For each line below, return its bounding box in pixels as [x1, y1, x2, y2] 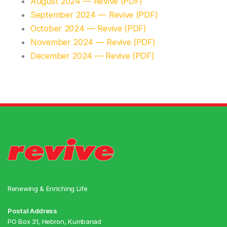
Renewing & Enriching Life [8, 184, 88, 193]
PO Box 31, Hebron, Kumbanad [8, 217, 101, 226]
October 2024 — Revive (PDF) [30, 23, 146, 34]
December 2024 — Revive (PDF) [30, 51, 155, 61]
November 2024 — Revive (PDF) [30, 37, 156, 48]
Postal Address [8, 207, 57, 215]
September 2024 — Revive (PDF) [30, 10, 158, 20]
